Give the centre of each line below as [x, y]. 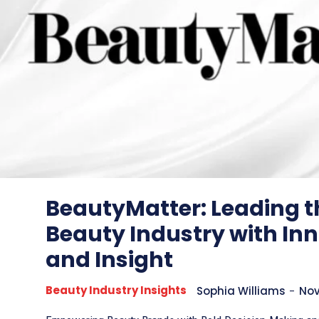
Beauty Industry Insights [116, 291]
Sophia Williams [241, 291]
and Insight [109, 260]
